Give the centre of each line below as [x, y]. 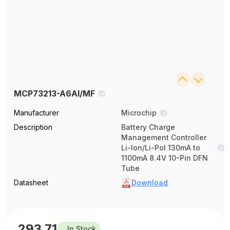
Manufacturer [37, 113]
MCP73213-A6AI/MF [55, 94]
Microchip [139, 113]
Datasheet [31, 183]
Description [33, 127]
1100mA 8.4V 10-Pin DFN [165, 158]
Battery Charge [148, 127]
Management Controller [164, 138]
